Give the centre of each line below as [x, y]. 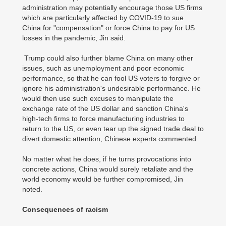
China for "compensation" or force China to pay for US [108, 28]
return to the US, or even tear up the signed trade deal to [113, 129]
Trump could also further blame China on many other [108, 58]
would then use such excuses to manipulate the [98, 98]
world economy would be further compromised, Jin [103, 179]
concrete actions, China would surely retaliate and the [108, 169]
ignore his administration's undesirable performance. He [111, 88]
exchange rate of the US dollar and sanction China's [105, 108]
